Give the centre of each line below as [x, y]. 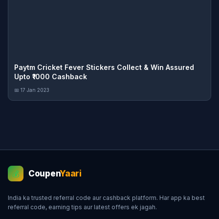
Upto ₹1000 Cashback [51, 77]
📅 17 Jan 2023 [32, 90]
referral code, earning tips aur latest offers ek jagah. [82, 207]
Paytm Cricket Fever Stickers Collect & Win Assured [104, 67]
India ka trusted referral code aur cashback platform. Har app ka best [106, 198]
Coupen [44, 174]
